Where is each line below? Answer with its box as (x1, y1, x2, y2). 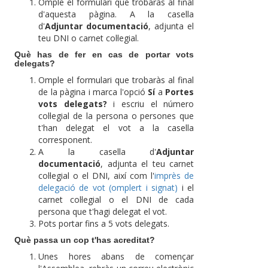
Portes (165, 86, 194, 98)
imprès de (154, 170, 194, 182)
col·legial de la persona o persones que (38, 110, 194, 122)
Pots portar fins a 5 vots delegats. (38, 218, 169, 230)
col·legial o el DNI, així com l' (38, 170, 155, 182)
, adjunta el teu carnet (100, 158, 194, 170)
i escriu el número (106, 98, 194, 110)
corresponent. (38, 134, 92, 146)
